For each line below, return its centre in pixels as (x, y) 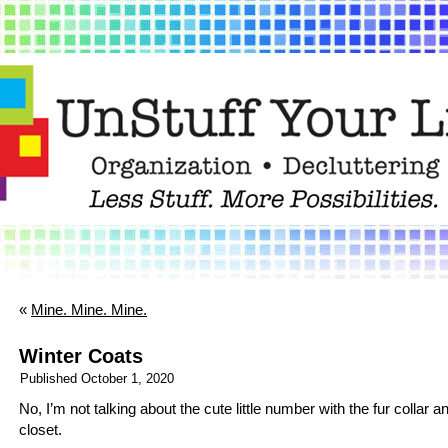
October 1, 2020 (127, 378)
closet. (40, 429)
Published (48, 378)
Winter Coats (81, 356)
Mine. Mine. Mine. (89, 309)
